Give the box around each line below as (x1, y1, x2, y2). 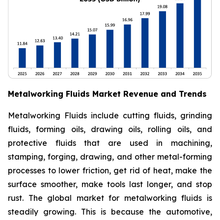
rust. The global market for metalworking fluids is (8, 192, 212, 203)
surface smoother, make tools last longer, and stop (8, 179, 212, 189)
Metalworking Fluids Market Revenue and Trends (8, 88, 207, 99)
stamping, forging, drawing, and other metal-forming (8, 151, 212, 162)
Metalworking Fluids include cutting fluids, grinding (8, 110, 212, 120)
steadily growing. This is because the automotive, (8, 206, 212, 217)
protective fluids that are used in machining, (8, 137, 212, 148)
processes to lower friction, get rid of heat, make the (8, 165, 212, 175)
